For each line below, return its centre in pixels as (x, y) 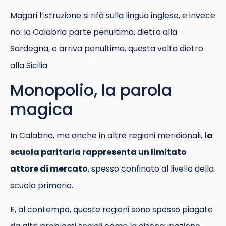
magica (41, 109)
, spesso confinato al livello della (151, 169)
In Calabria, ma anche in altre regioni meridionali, (107, 136)
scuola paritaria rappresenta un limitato (98, 152)
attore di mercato (49, 169)
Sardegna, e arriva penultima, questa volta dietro (107, 48)
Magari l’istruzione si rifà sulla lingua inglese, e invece (113, 15)
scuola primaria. (42, 186)
